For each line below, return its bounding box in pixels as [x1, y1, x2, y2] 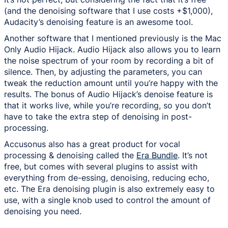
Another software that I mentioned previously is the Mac [4, 33, 221, 44]
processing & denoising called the [4, 150, 136, 161]
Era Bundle [136, 150, 178, 161]
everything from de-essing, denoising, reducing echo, [4, 173, 209, 183]
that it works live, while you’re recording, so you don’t [4, 100, 211, 111]
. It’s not [178, 150, 208, 161]
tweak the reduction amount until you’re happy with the [4, 78, 218, 89]
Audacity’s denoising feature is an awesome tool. [4, 17, 193, 27]
